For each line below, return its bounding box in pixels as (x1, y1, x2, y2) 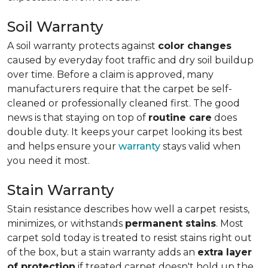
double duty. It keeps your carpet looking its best (7, 126, 243, 138)
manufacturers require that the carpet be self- (7, 83, 232, 95)
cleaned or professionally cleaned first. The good (7, 98, 240, 109)
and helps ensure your (7, 141, 118, 152)
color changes (158, 40, 232, 51)
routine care (148, 112, 212, 123)
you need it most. (7, 155, 90, 166)
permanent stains (125, 218, 216, 229)
